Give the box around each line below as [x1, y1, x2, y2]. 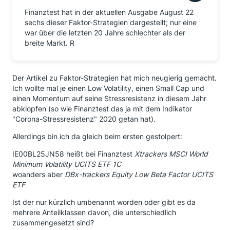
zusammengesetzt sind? [12, 218, 94, 227]
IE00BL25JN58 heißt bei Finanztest [12, 149, 135, 158]
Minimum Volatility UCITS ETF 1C [12, 160, 121, 168]
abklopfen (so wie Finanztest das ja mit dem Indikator [12, 104, 192, 113]
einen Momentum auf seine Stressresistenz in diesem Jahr [12, 94, 206, 103]
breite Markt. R [25, 39, 74, 47]
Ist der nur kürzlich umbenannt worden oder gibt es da [12, 198, 196, 206]
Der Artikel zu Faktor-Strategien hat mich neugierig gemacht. [12, 73, 217, 82]
